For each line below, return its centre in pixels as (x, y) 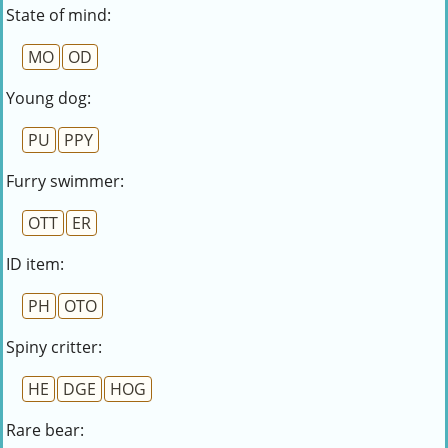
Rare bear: (45, 430)
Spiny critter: (54, 347)
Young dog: (48, 98)
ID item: (35, 264)
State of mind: (58, 15)
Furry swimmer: (65, 181)
